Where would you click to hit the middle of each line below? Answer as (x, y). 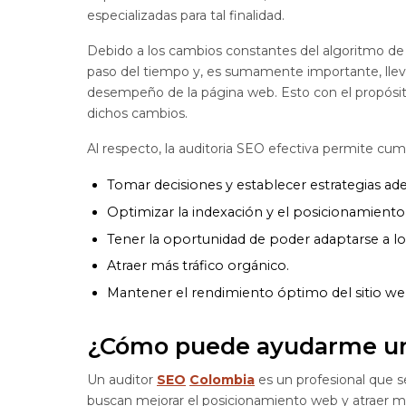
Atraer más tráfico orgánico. (198, 266)
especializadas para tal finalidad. (186, 15)
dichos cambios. (137, 113)
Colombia (222, 379)
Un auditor (122, 379)
